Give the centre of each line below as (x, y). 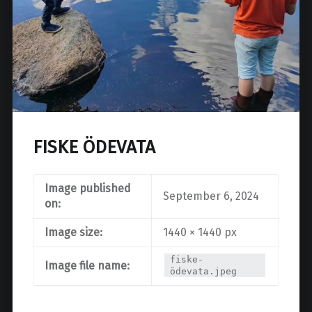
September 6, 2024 (211, 196)
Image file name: (87, 265)
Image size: (73, 232)
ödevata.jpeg (204, 271)
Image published (87, 188)
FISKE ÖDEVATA (94, 147)
